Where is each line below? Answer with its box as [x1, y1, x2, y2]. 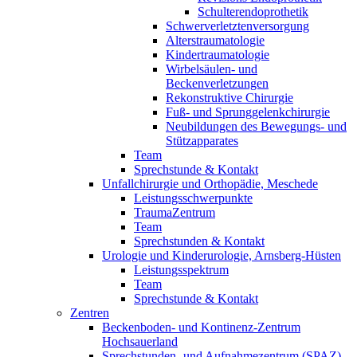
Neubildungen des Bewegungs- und [166, 120, 347, 133]
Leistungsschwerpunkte [134, 191, 253, 205]
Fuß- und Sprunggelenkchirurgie [166, 105, 330, 119]
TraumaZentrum [134, 206, 215, 219]
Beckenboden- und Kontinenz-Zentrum [102, 320, 300, 334]
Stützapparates [166, 134, 238, 147]
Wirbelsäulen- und [166, 62, 257, 76]
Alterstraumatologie [166, 33, 265, 47]
